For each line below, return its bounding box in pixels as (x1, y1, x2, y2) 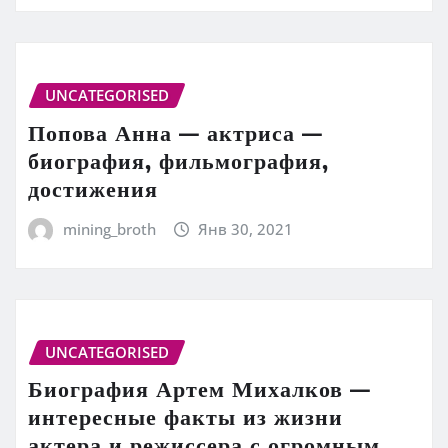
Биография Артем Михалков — (28, 374, 371, 403)
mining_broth (62, 219, 156, 240)
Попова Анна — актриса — (28, 118, 323, 147)
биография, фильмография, (28, 146, 329, 175)
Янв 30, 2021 (198, 219, 294, 240)
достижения (28, 174, 158, 203)
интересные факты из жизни (28, 402, 343, 431)
